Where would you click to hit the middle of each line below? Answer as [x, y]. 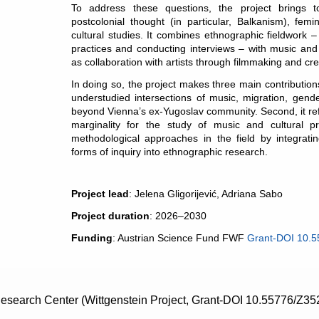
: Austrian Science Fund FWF [179, 238]
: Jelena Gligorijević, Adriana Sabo [205, 194]
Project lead [100, 194]
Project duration [110, 216]
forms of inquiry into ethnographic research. [169, 152]
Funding [91, 238]
